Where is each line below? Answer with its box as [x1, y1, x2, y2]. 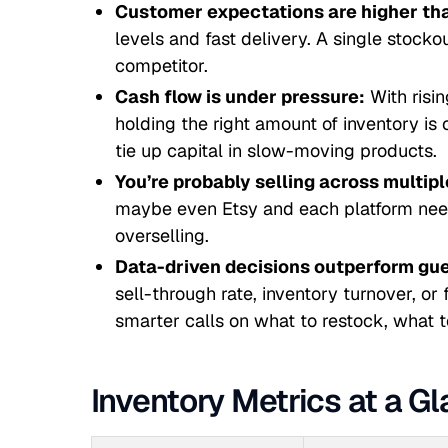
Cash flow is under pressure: [114, 85, 365, 108]
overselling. [114, 224, 209, 247]
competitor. [114, 54, 208, 77]
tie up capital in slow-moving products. [114, 139, 437, 162]
